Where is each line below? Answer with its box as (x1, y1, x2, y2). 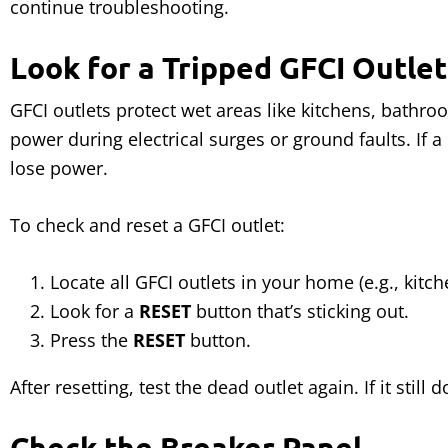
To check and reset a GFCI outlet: (10, 213, 285, 237)
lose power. (10, 156, 108, 180)
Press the (50, 328, 133, 352)
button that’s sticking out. (191, 299, 409, 323)
